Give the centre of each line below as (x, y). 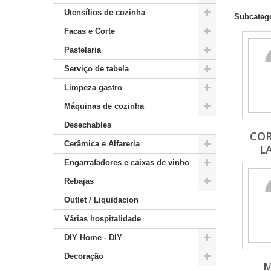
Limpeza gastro (93, 87)
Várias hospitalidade (103, 219)
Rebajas (79, 181)
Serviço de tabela (96, 69)
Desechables (88, 125)
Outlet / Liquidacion (101, 200)
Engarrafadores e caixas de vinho (127, 162)
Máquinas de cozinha (104, 106)
